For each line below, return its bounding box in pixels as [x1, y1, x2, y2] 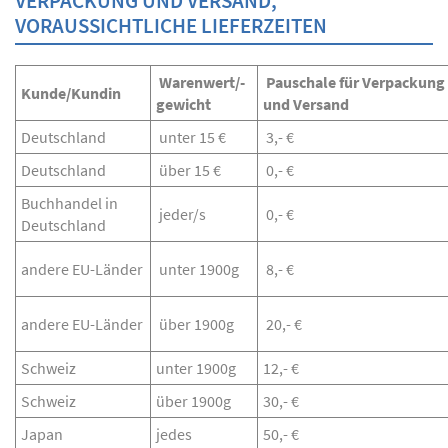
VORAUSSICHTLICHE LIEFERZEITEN [15, 12, 327, 39]
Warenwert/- [156, 72, 245, 92]
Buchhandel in [21, 193, 118, 213]
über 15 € [156, 160, 221, 180]
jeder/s [156, 204, 206, 224]
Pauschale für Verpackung [263, 72, 445, 92]
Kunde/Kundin [21, 83, 121, 103]
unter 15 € [156, 127, 226, 147]
